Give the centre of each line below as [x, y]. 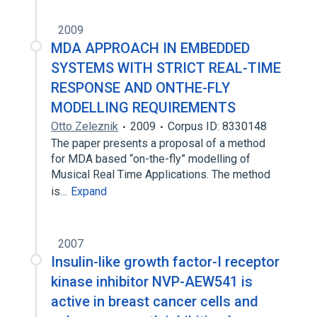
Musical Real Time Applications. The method [161, 174]
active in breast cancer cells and [155, 301]
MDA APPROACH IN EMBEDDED [150, 48]
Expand [89, 191]
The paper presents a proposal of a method [158, 143]
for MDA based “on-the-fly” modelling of [151, 159]
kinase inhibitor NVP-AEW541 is [152, 282]
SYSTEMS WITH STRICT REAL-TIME [166, 68]
